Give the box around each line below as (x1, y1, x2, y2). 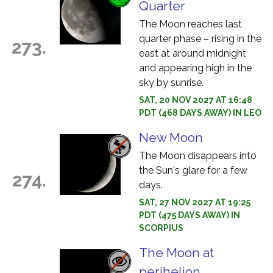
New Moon (139, 130, 203, 145)
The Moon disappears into (139, 150, 257, 161)
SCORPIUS (139, 223, 183, 233)
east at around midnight (139, 48, 246, 59)
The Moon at (139, 245, 214, 260)
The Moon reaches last (139, 18, 242, 30)
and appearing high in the (139, 62, 252, 74)
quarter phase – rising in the (139, 33, 261, 44)
